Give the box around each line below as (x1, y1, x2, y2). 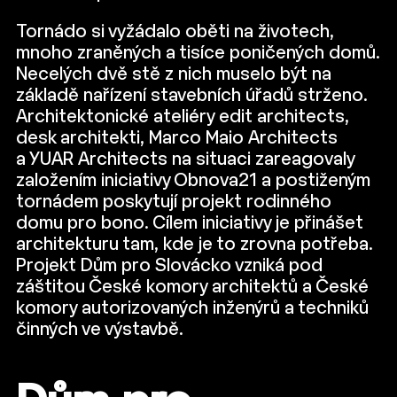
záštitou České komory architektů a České (16, 279, 369, 296)
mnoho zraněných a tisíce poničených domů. (16, 45, 380, 62)
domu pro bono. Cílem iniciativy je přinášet (16, 215, 363, 232)
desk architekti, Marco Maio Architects (16, 130, 338, 147)
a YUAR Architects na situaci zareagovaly (16, 152, 354, 168)
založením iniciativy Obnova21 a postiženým (16, 173, 370, 190)
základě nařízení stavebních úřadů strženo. (16, 88, 368, 105)
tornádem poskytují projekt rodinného (16, 194, 331, 211)
